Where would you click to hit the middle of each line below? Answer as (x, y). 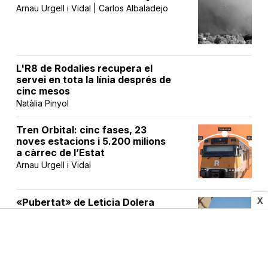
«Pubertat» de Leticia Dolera (86, 202)
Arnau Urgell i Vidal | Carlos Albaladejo (92, 8)
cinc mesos (43, 91)
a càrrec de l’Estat (61, 153)
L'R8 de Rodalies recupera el (85, 68)
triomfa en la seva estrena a (84, 214)
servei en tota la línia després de (94, 80)
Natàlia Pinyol (43, 103)
